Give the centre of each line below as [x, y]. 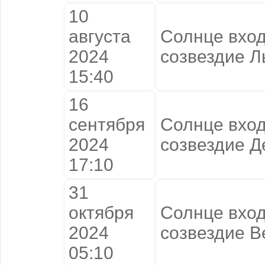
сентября [107, 124]
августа [100, 36]
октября [101, 212]
